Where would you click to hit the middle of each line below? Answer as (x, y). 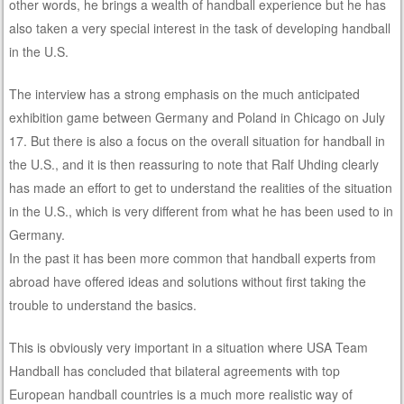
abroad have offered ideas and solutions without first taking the (188, 281)
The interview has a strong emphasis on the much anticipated (185, 93)
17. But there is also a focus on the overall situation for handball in (197, 140)
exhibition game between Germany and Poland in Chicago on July (197, 117)
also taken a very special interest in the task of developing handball (200, 28)
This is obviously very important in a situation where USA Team (189, 347)
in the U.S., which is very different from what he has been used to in (202, 211)
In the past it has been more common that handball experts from (193, 257)
